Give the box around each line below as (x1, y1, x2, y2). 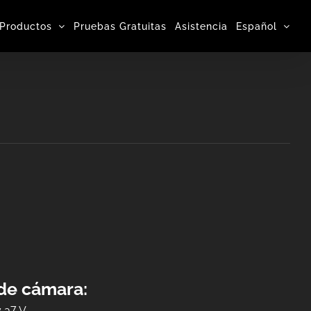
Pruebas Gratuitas (74, 20, 167, 32)
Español (236, 20, 277, 32)
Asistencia (175, 20, 228, 32)
